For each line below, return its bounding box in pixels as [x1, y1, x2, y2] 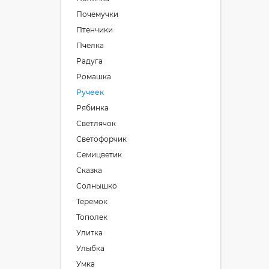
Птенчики [76, 25, 113, 34]
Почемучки [76, 10, 118, 19]
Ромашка [76, 72, 111, 81]
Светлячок [76, 119, 116, 128]
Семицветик [76, 150, 122, 159]
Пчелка [76, 41, 104, 50]
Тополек [76, 213, 107, 222]
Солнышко [76, 181, 117, 190]
